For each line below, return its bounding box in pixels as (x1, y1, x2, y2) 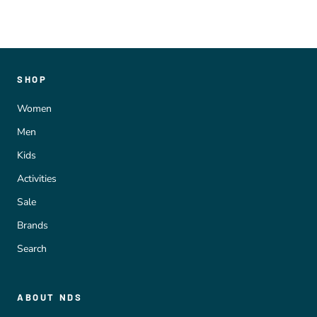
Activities (17, 171, 57, 185)
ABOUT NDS (17, 291, 83, 303)
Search (17, 241, 47, 255)
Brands (17, 218, 48, 232)
